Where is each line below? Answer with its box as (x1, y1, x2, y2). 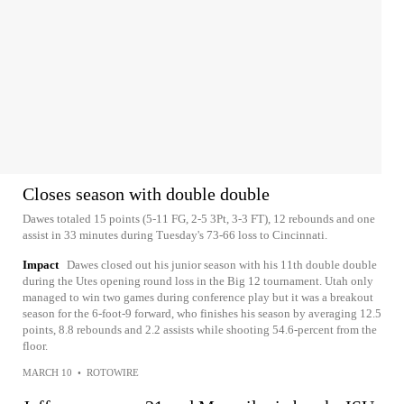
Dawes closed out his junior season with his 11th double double (67, 257, 377, 271)
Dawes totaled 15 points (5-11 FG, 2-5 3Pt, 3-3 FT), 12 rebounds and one (23, 211, 375, 225)
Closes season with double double (23, 183, 270, 204)
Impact (23, 257, 59, 271)
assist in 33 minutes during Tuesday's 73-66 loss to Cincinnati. (23, 227, 327, 242)
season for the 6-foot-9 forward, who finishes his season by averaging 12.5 (23, 306, 381, 320)
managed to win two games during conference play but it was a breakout (23, 289, 373, 304)
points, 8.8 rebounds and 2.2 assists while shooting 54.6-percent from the (23, 322, 377, 336)
